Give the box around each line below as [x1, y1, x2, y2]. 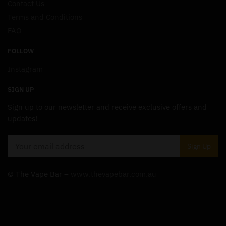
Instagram [8, 64, 43, 74]
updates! [8, 113, 37, 123]
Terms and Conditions [8, 12, 82, 22]
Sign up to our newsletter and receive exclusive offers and [8, 102, 207, 112]
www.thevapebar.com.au [71, 169, 156, 179]
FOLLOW [8, 46, 34, 55]
